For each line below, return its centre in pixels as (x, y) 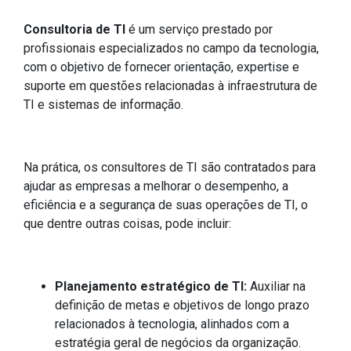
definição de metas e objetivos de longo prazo (182, 306)
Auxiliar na (276, 287)
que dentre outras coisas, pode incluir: (127, 224)
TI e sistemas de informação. (103, 105)
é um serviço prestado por (201, 30)
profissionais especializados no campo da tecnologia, (171, 49)
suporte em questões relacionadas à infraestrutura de (170, 86)
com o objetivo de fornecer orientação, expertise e (161, 67)
